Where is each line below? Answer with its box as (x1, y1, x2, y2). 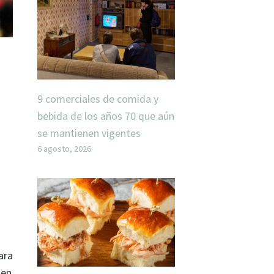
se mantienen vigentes (37, 126, 141, 141)
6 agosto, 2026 (37, 143, 91, 155)
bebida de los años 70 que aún (37, 109, 174, 124)
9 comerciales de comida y (37, 92, 158, 106)
